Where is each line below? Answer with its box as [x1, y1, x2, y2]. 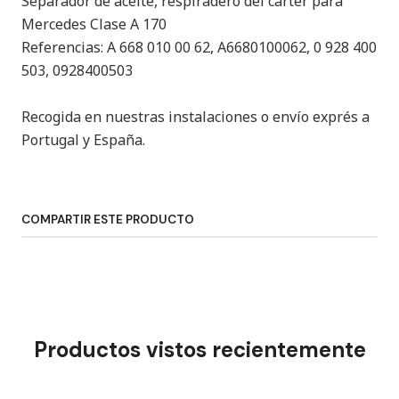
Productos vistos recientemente [33, 336, 366, 363]
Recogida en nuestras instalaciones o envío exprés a [21, 107, 370, 126]
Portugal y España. [21, 130, 145, 150]
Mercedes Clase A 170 [21, 14, 167, 34]
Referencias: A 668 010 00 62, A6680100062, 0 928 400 [21, 37, 377, 57]
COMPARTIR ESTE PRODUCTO [21, 212, 194, 227]
